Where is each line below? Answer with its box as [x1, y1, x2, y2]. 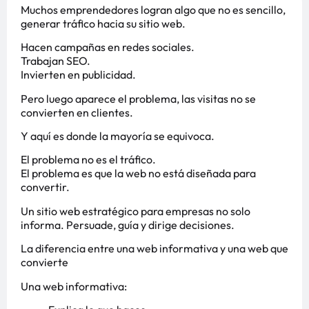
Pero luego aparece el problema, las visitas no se [21, 91, 256, 106]
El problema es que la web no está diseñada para [21, 166, 256, 181]
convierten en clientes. [21, 105, 133, 119]
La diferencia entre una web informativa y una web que [21, 241, 288, 256]
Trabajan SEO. [21, 54, 90, 68]
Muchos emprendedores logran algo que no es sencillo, [21, 2, 286, 17]
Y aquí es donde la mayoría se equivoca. [21, 129, 215, 143]
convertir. [21, 180, 70, 195]
